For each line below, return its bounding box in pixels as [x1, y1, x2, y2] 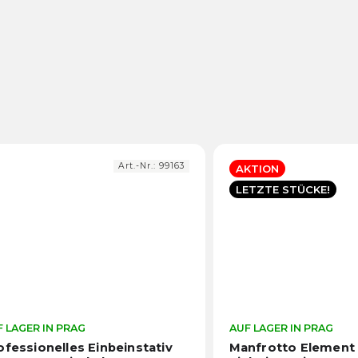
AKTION [235, 162, 279, 176]
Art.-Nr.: [117, 161, 159, 172]
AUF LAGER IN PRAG [229, 321, 333, 334]
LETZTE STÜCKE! [235, 182, 330, 196]
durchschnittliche [188, 336, 284, 352]
